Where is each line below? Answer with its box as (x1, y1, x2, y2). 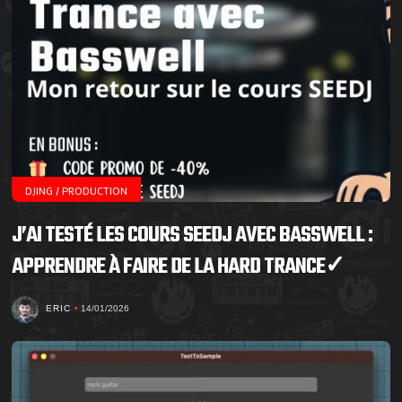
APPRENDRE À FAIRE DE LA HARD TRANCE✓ (12, 249, 349, 285)
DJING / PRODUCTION (25, 183, 128, 198)
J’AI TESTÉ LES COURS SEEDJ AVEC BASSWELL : (12, 218, 373, 254)
